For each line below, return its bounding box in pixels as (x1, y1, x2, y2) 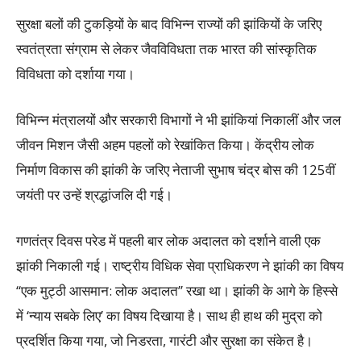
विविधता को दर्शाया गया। (16, 64, 135, 83)
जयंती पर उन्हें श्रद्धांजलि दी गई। (16, 185, 172, 204)
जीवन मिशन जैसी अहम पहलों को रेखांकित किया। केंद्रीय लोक (16, 135, 314, 154)
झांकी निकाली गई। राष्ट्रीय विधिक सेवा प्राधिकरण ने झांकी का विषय (16, 256, 343, 275)
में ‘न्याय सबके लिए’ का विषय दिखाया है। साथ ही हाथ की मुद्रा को (16, 306, 322, 325)
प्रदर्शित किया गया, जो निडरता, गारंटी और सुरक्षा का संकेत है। (16, 331, 313, 350)
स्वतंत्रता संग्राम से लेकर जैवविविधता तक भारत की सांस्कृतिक (16, 39, 317, 58)
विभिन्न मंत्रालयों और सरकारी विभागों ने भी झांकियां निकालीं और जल (16, 110, 341, 129)
